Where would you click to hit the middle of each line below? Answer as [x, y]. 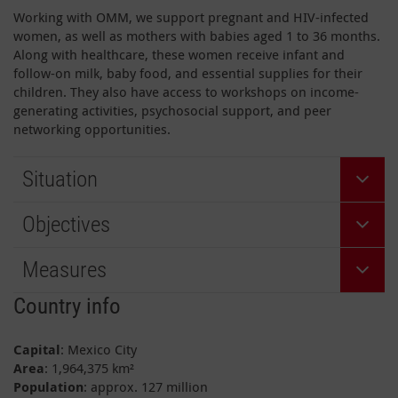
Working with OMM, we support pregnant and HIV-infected [191, 16]
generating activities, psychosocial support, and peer [172, 110]
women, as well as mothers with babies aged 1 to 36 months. [197, 35]
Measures [64, 269]
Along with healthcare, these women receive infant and [179, 54]
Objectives [66, 224]
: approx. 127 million [146, 386]
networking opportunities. [92, 128]
